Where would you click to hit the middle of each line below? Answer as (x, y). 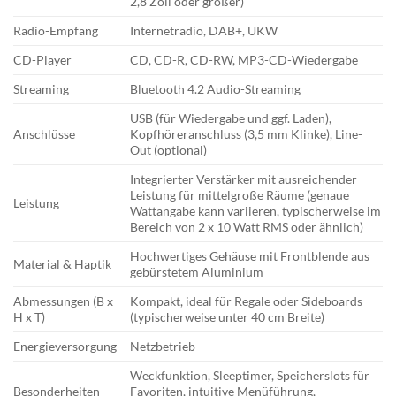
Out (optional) (169, 150)
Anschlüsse (44, 134)
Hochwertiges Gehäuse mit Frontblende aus (250, 256)
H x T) (29, 317)
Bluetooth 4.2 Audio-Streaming (216, 89)
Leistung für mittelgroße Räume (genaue (240, 195)
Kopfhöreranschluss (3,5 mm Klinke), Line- (247, 134)
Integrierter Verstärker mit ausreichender (244, 179)
